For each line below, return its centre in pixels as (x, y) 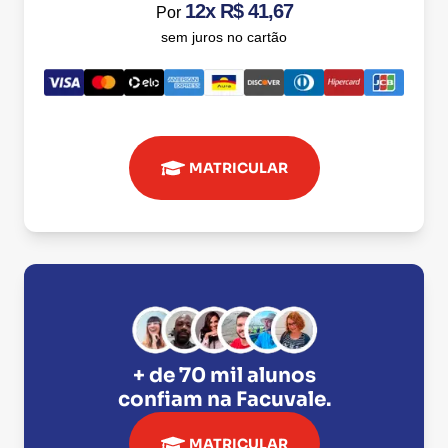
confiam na (176, 399)
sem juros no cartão (224, 37)
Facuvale (280, 399)
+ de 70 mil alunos (224, 375)
